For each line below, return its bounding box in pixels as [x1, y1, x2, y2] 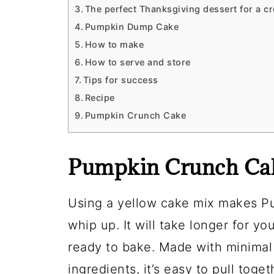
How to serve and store [84, 57, 191, 67]
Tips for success [83, 75, 158, 85]
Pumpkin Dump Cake [84, 21, 179, 32]
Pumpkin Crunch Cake [84, 110, 187, 120]
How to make [84, 39, 144, 50]
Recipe [84, 92, 115, 103]
